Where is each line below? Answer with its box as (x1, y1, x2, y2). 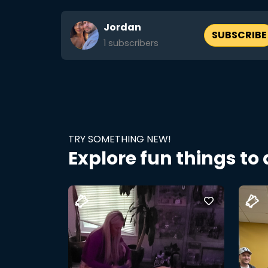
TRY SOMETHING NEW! (68, 132, 171, 146)
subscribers (106, 37, 159, 49)
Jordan (103, 20, 141, 34)
